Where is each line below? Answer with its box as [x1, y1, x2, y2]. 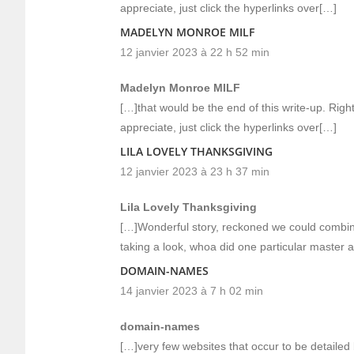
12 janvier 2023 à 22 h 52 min [120, 46, 269, 58]
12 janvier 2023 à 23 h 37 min [120, 165, 269, 178]
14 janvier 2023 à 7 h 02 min [120, 284, 263, 297]
